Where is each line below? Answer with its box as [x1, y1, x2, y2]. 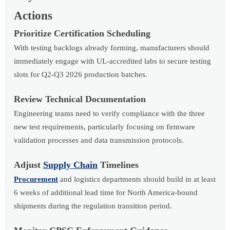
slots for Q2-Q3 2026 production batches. [14, 70, 148, 79]
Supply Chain [43, 159, 98, 170]
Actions [14, 9, 53, 22]
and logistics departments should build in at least [58, 175, 216, 183]
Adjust [14, 159, 44, 170]
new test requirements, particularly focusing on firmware [14, 122, 196, 131]
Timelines [98, 159, 139, 170]
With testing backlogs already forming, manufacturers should [14, 43, 210, 52]
